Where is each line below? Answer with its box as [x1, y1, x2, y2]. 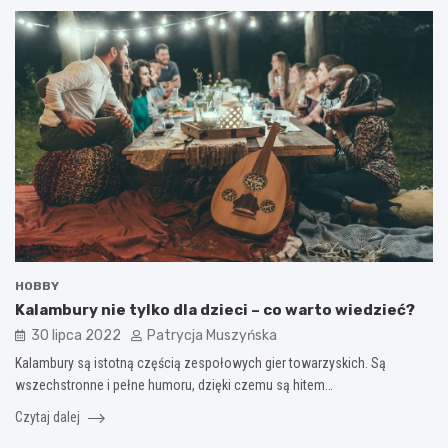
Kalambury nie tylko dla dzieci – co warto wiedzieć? [15, 301, 415, 320]
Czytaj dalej [15, 409, 83, 426]
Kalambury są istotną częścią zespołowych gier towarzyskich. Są [15, 355, 386, 372]
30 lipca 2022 [31, 327, 121, 345]
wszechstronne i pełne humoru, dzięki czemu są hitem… [15, 377, 333, 394]
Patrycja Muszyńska [147, 327, 277, 345]
